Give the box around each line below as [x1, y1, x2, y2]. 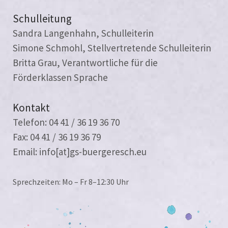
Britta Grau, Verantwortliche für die [13, 56, 158, 69]
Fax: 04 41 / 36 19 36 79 [13, 130, 101, 143]
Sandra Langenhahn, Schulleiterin [13, 26, 154, 39]
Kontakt [13, 100, 50, 115]
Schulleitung [13, 11, 72, 25]
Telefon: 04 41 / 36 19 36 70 [13, 116, 120, 128]
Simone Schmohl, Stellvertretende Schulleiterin [13, 41, 211, 54]
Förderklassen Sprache [13, 71, 108, 83]
